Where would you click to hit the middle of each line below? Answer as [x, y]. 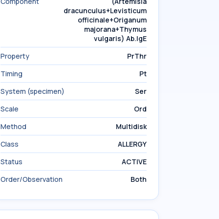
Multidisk [131, 126]
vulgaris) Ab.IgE [120, 38]
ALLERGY [132, 144]
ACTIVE [134, 162]
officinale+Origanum [112, 20]
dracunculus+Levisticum [105, 11]
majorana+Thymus [115, 29]
